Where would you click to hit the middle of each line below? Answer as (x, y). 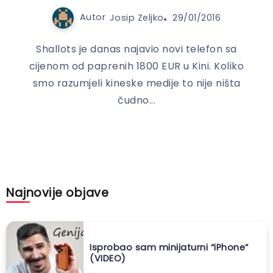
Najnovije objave (57, 193)
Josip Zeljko (136, 17)
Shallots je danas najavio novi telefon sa (136, 49)
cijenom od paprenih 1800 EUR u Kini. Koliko (136, 66)
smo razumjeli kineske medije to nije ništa (136, 83)
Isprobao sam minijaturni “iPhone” (169, 247)
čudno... (136, 100)
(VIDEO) (108, 258)
